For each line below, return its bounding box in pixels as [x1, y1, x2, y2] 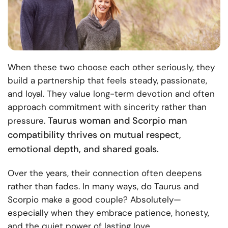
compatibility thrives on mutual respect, [8, 129, 181, 141]
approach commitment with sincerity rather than [8, 101, 207, 113]
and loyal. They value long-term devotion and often [8, 88, 215, 100]
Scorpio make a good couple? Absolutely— [8, 194, 181, 206]
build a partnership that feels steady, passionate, [8, 75, 207, 87]
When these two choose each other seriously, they [8, 62, 215, 73]
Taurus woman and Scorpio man [48, 115, 187, 127]
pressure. [8, 115, 48, 127]
